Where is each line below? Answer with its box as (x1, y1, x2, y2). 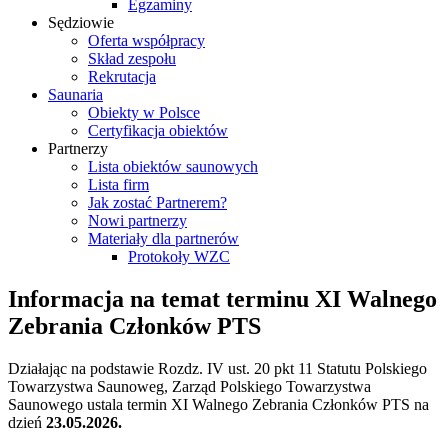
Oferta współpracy (88, 32, 205, 49)
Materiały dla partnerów (88, 230, 239, 247)
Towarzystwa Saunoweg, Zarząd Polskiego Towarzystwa (8, 377, 371, 395)
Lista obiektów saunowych (88, 158, 258, 175)
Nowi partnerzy (88, 212, 187, 229)
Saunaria (48, 86, 103, 103)
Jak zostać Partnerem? (88, 194, 227, 211)
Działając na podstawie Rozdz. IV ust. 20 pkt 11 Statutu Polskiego (8, 359, 427, 377)
